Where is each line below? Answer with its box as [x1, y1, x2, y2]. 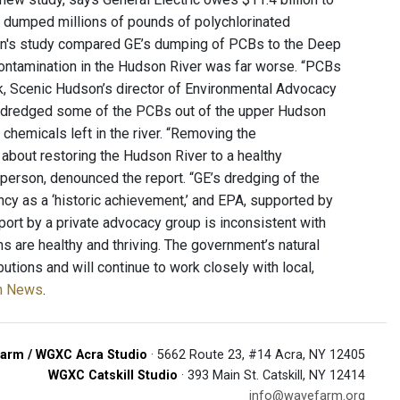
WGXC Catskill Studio [48, 368, 178, 383]
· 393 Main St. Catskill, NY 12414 [178, 368, 365, 383]
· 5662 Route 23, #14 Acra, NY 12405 [147, 347, 365, 362]
